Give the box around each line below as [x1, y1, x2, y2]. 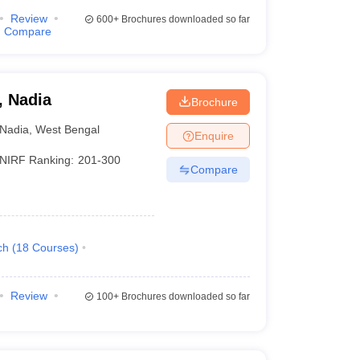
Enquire [194, 129, 234, 142]
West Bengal [35, 122, 100, 136]
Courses [31, 241, 75, 254]
